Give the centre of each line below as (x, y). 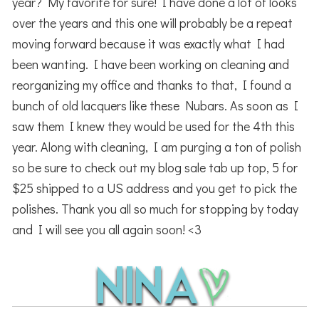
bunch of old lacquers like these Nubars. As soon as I (156, 106)
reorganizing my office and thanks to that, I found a (152, 85)
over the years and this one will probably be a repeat (153, 23)
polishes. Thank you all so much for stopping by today (156, 209)
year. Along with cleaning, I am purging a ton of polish (157, 147)
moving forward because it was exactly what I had (149, 44)
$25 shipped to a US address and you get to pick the (155, 188)
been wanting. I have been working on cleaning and (151, 64)
